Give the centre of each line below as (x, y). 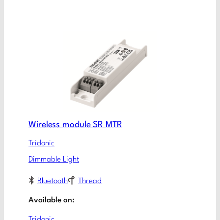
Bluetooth (53, 181)
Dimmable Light (54, 160)
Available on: (52, 200)
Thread (90, 181)
